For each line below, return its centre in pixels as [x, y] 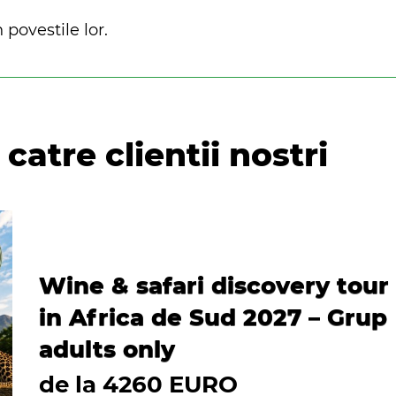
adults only [107, 349]
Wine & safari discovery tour [214, 285]
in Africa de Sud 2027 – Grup [213, 317]
